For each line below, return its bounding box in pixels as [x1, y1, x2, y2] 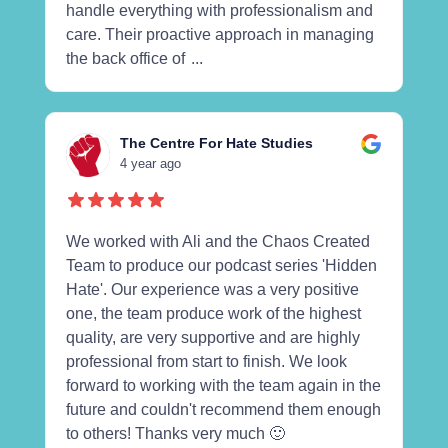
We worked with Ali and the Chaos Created [65, 232, 370, 250]
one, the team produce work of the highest [65, 304, 361, 322]
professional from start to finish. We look [65, 352, 347, 370]
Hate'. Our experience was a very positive [65, 280, 359, 298]
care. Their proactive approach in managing [65, 25, 374, 43]
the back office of [65, 49, 185, 67]
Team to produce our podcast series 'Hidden [65, 256, 377, 274]
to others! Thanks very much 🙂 [65, 424, 285, 442]
